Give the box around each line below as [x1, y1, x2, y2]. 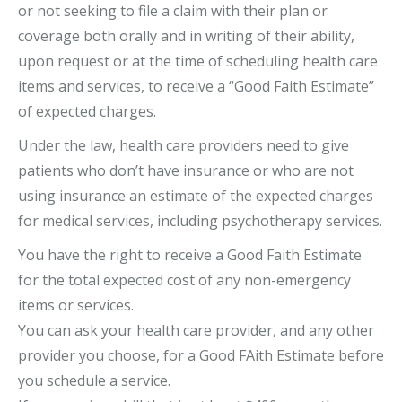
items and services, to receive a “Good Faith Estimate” [18, 76, 374, 96]
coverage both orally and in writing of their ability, [18, 26, 354, 46]
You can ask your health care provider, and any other [18, 320, 374, 340]
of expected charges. [18, 101, 156, 121]
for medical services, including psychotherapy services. [18, 211, 382, 231]
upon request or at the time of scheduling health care [18, 51, 378, 71]
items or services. [18, 295, 134, 315]
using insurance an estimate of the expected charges [18, 186, 373, 205]
